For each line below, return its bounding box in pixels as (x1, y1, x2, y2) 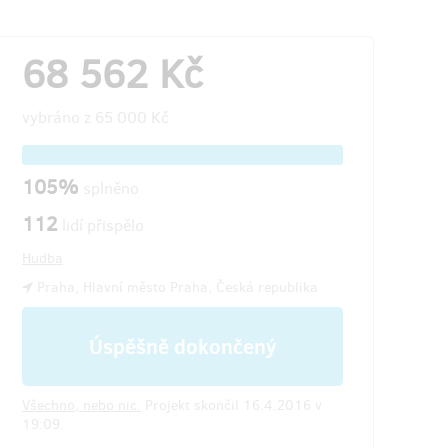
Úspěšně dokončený (88, 332, 277, 361)
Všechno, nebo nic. (22, 396, 142, 415)
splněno (83, 178, 140, 199)
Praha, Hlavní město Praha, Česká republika (33, 278, 319, 297)
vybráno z (22, 107, 96, 128)
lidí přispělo (58, 215, 145, 236)
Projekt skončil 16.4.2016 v (141, 396, 323, 415)
